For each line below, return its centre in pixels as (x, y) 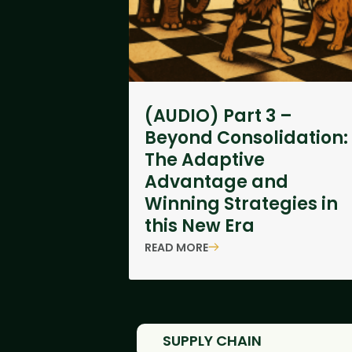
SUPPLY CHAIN (212, 341)
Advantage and (216, 182)
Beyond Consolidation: (246, 138)
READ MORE (176, 247)
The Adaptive (204, 160)
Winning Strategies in (241, 204)
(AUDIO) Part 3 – (218, 116)
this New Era (199, 226)
